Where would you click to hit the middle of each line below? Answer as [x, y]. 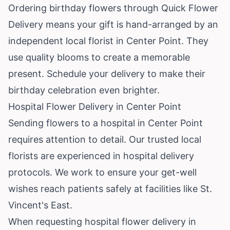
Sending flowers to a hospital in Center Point [106, 123]
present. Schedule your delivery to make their [107, 73]
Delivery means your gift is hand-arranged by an [113, 24]
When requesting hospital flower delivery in [102, 221]
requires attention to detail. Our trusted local [105, 139]
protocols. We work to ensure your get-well [102, 172]
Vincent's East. [40, 205]
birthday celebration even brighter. [84, 90]
